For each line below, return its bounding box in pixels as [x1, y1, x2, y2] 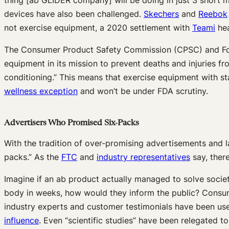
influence [4, 215, 39, 226]
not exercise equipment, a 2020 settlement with [4, 22, 192, 33]
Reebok [198, 8, 227, 19]
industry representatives [97, 152, 190, 163]
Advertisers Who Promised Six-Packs [4, 119, 139, 128]
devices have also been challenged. [4, 8, 144, 19]
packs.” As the [4, 152, 61, 163]
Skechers [144, 8, 179, 19]
